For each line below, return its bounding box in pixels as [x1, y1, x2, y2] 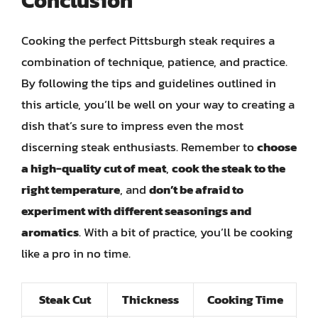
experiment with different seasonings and [21, 202, 251, 220]
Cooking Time [207, 290, 283, 309]
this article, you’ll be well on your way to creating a [21, 95, 295, 114]
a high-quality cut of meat [21, 159, 166, 177]
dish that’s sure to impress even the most [21, 116, 243, 135]
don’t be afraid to [149, 180, 243, 199]
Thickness [122, 290, 179, 309]
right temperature [21, 180, 120, 199]
